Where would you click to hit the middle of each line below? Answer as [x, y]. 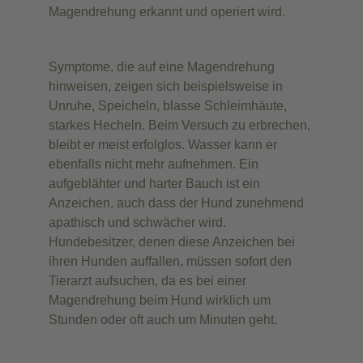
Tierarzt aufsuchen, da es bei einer [147, 281]
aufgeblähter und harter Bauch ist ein [154, 184]
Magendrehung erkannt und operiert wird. [167, 12]
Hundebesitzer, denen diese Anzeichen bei [172, 242]
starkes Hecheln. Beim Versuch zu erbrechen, [179, 126]
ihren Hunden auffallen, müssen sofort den [170, 262]
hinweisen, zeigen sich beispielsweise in [166, 87]
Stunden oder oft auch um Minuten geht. [163, 320]
